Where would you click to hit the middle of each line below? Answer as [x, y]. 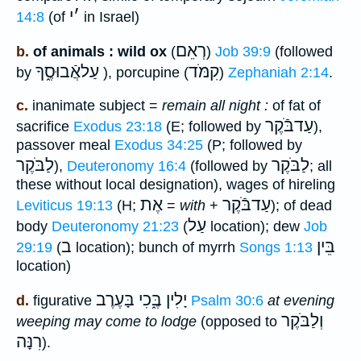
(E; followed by [214, 126]
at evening [301, 301]
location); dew [255, 226]
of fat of [295, 105]
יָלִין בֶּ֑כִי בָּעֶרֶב [141, 300]
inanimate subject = [95, 105]
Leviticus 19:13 [64, 205]
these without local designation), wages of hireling [176, 184]
